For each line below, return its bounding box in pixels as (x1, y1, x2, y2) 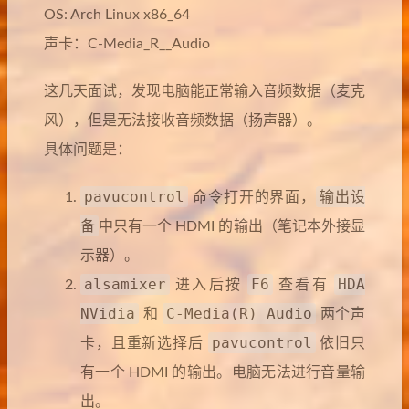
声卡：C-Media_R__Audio (44, 37, 210, 51)
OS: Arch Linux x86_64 (44, 7, 190, 22)
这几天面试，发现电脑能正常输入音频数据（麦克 (44, 84, 365, 99)
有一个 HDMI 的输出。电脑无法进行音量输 (80, 365, 365, 380)
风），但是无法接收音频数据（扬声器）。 (44, 113, 321, 128)
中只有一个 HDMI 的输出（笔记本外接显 (99, 219, 366, 234)
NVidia (80, 305, 135, 322)
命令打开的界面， (188, 190, 317, 204)
